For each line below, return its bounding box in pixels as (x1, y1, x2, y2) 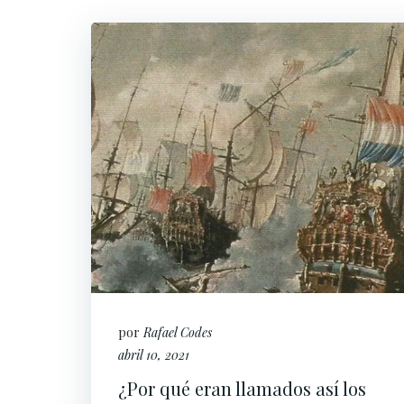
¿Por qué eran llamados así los (118, 376, 366, 400)
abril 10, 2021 (118, 346, 189, 363)
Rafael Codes (143, 324, 212, 341)
